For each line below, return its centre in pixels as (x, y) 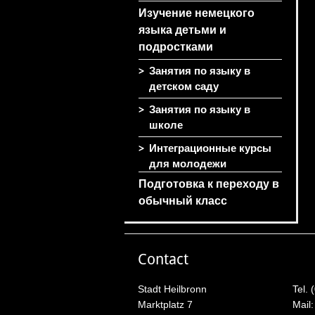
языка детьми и (182, 30)
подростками (175, 47)
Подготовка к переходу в (208, 184)
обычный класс (182, 201)
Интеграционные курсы (210, 148)
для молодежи (187, 164)
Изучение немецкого (196, 13)
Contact (163, 259)
